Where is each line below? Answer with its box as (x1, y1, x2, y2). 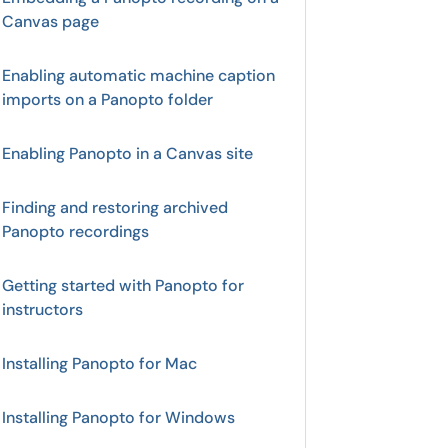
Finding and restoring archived (2, 197, 228, 218)
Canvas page (2, 11, 99, 32)
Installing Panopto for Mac (2, 353, 197, 374)
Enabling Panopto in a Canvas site (2, 143, 253, 164)
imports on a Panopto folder (2, 89, 213, 110)
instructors (2, 299, 83, 320)
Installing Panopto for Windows (2, 407, 235, 428)
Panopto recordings (2, 221, 149, 242)
